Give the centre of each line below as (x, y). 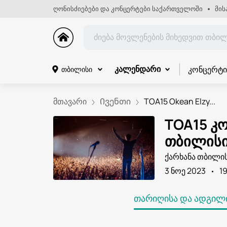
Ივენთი (115, 101)
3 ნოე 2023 (185, 171)
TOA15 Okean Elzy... (179, 101)
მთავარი (70, 101)
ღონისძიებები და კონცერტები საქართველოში (128, 9)
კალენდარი (137, 69)
